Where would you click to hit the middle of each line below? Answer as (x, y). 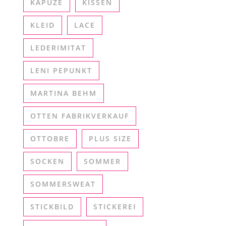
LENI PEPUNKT (61, 70)
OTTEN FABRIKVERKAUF (80, 116)
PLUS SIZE (110, 138)
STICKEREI (115, 207)
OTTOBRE (50, 138)
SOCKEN (47, 161)
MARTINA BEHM (64, 93)
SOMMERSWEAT (63, 184)
